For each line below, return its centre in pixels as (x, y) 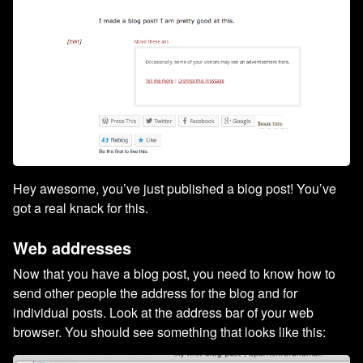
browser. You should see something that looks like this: (169, 331)
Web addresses (72, 247)
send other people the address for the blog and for (155, 293)
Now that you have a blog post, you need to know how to (174, 273)
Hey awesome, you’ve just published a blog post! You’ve (175, 188)
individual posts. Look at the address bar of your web (163, 312)
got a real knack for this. (81, 207)
